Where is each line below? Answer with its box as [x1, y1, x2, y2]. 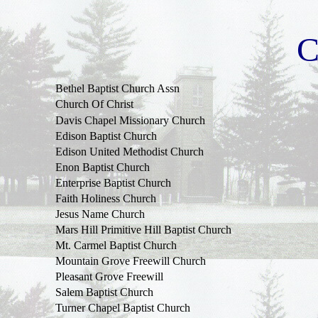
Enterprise [55, 177, 101, 189]
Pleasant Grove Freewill [55, 270, 163, 283]
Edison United [55, 146, 123, 158]
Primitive [100, 224, 141, 236]
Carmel [73, 239, 106, 251]
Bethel [55, 82, 84, 94]
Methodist [122, 146, 168, 158]
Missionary [119, 114, 169, 126]
